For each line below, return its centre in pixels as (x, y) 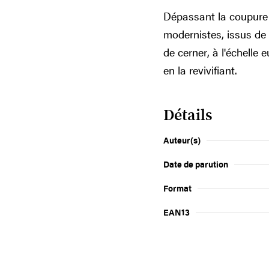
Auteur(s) (182, 140)
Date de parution (196, 164)
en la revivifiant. (200, 70)
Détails (188, 115)
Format (177, 188)
